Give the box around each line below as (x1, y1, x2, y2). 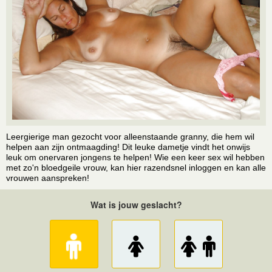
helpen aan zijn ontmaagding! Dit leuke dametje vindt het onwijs (6, 142, 250, 152)
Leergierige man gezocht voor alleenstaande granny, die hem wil (6, 132, 254, 141)
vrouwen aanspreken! (6, 173, 89, 183)
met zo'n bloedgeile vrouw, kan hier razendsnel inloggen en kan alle (6, 163, 266, 172)
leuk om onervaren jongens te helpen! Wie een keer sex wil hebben (6, 152, 265, 162)
